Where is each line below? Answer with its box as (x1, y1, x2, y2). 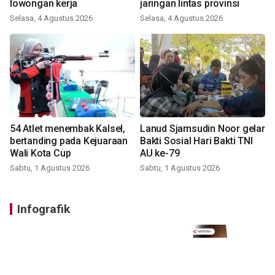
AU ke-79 (140, 147, 180, 160)
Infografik (17, 202, 70, 217)
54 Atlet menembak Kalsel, (10, 123, 125, 135)
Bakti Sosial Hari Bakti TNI (140, 135, 253, 147)
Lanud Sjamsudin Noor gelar (140, 123, 265, 135)
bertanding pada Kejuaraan (10, 135, 128, 147)
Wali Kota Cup (10, 147, 71, 160)
